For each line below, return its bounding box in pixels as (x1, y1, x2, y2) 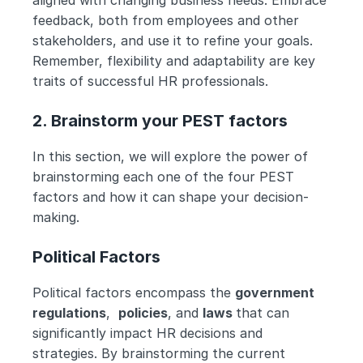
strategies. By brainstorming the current (32, 345, 285, 361)
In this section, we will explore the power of (32, 148, 308, 164)
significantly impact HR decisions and (32, 325, 263, 341)
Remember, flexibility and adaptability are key (32, 53, 315, 69)
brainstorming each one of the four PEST (32, 169, 294, 185)
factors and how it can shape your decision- (32, 189, 309, 205)
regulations (32, 305, 106, 321)
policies (118, 305, 168, 321)
